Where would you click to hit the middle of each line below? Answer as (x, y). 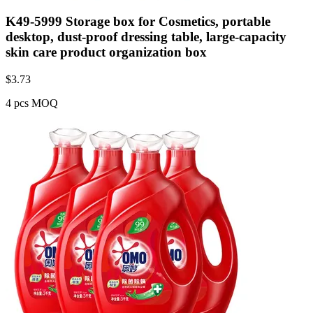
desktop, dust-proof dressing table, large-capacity (146, 36)
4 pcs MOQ (32, 103)
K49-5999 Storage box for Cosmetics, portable (138, 21)
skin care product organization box (106, 52)
